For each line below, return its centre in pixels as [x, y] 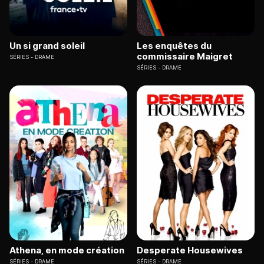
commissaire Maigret [185, 57]
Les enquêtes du [174, 46]
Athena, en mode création [67, 250]
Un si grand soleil [47, 46]
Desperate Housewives [190, 250]
